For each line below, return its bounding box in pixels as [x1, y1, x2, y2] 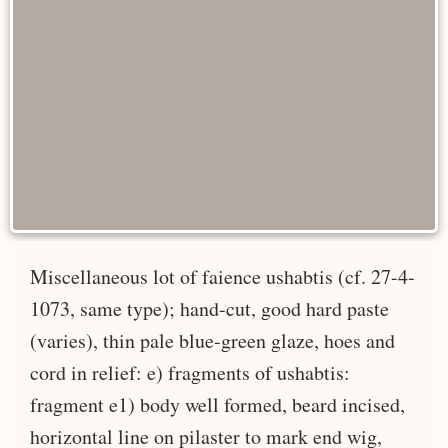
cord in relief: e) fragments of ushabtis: [30, 358, 350, 386]
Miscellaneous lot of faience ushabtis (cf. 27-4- [30, 262, 415, 290]
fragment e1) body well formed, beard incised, [30, 390, 405, 418]
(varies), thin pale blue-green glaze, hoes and [30, 326, 395, 354]
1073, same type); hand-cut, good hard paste [30, 294, 389, 322]
